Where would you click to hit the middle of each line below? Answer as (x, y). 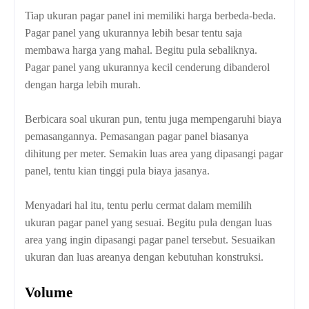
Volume (49, 293)
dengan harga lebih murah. (83, 85)
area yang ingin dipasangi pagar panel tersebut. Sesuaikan (150, 240)
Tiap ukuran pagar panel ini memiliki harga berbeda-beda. (150, 16)
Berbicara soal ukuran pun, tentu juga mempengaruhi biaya (153, 119)
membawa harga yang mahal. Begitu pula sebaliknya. (141, 50)
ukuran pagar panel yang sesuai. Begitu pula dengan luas (148, 223)
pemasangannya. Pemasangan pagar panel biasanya (137, 137)
